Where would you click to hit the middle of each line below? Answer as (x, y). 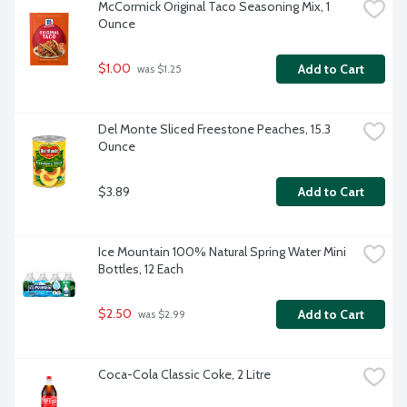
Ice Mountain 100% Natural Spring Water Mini (222, 252)
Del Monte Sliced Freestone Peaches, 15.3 (214, 129)
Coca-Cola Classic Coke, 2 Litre (184, 375)
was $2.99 (160, 315)
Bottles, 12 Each (141, 269)
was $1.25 (158, 69)
